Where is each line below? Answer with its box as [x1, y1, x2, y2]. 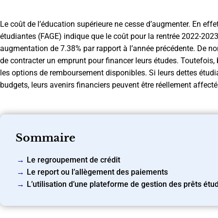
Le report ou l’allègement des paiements [27, 167, 168, 177]
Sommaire [16, 131, 75, 145]
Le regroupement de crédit [27, 155, 120, 165]
